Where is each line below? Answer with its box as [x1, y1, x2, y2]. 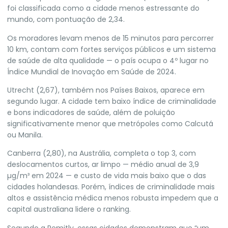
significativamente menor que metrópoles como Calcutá [7, 119, 213, 129]
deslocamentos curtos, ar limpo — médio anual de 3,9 [7, 159, 199, 170]
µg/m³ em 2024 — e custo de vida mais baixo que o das [7, 170, 206, 181]
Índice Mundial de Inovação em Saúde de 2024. [7, 66, 176, 77]
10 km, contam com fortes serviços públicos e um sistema [7, 44, 216, 54]
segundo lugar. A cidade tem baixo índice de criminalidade [7, 96, 216, 107]
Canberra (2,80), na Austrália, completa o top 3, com [7, 148, 196, 159]
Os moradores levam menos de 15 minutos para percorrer [7, 33, 214, 43]
